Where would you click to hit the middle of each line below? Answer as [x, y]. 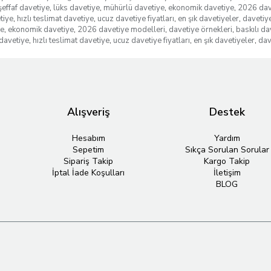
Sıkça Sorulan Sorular [227, 150]
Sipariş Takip [88, 161]
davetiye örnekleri [200, 30]
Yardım [227, 138]
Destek [227, 112]
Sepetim [88, 150]
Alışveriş [88, 112]
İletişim [227, 173]
